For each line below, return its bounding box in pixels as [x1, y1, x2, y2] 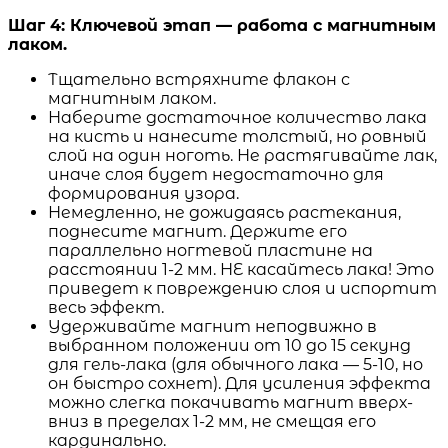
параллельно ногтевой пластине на [48, 240, 373, 260]
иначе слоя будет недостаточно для [48, 164, 384, 184]
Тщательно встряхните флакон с [48, 69, 350, 89]
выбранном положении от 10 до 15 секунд [48, 335, 411, 355]
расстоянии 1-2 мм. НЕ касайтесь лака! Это [48, 259, 434, 279]
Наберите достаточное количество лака [48, 107, 427, 127]
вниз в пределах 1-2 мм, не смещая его [48, 411, 376, 431]
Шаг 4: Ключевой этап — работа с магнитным [8, 15, 436, 35]
